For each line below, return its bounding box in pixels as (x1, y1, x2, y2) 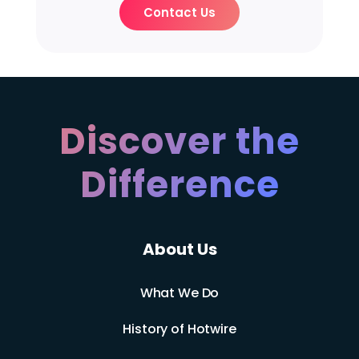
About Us (142, 237, 217, 260)
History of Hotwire (123, 319, 236, 338)
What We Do (139, 283, 220, 302)
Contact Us (143, 4, 216, 22)
